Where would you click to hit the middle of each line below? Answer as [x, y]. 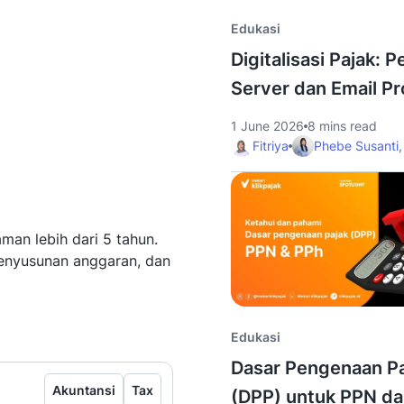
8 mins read [342, 126]
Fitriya [271, 146]
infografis [264, 315]
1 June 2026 [267, 126]
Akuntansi [84, 390]
